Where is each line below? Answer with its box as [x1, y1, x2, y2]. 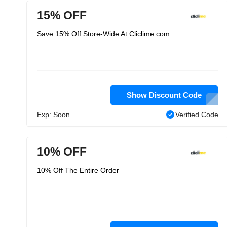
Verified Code [175, 110, 218, 119]
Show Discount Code [127, 91, 202, 99]
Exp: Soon [37, 110, 70, 119]
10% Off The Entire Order [37, 166, 119, 174]
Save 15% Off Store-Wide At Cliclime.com [37, 30, 170, 38]
